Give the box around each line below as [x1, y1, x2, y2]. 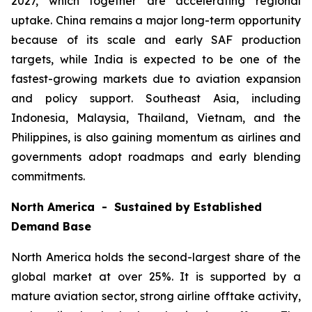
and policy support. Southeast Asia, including [11, 91, 301, 105]
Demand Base [11, 219, 91, 233]
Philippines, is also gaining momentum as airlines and [11, 130, 301, 144]
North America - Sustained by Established [11, 199, 262, 214]
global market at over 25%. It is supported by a [11, 269, 301, 283]
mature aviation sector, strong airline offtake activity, [11, 288, 301, 303]
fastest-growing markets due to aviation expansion [11, 71, 301, 86]
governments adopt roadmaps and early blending [11, 149, 301, 164]
